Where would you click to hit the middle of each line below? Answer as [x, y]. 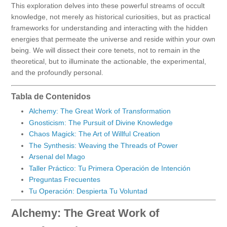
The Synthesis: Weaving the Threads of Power [103, 145]
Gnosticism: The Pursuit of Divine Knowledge [101, 122]
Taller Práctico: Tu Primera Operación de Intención [110, 168]
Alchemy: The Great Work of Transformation [100, 111]
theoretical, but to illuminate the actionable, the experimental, [109, 62]
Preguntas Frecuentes [65, 180]
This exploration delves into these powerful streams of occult [108, 6]
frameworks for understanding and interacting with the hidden [109, 28]
